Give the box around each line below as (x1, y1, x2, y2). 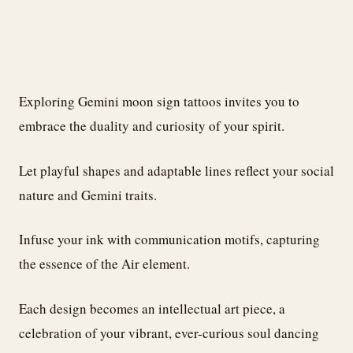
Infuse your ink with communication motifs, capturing (19, 230, 320, 249)
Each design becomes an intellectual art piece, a (19, 299, 285, 318)
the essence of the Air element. (19, 255, 190, 273)
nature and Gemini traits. (19, 185, 157, 204)
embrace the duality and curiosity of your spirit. (19, 117, 284, 136)
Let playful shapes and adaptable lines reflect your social (19, 161, 334, 180)
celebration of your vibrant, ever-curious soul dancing (19, 323, 319, 342)
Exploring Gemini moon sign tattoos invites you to (19, 92, 299, 111)
